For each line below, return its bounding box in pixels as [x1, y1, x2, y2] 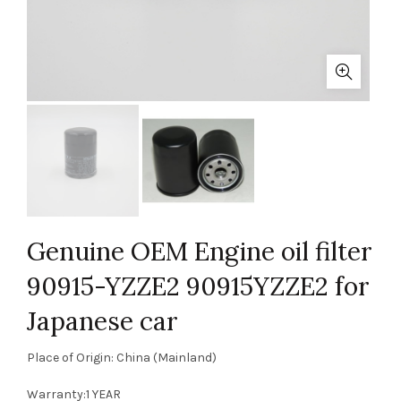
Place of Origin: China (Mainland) [27, 350, 217, 365]
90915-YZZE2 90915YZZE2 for [27, 270, 370, 303]
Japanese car [27, 305, 178, 337]
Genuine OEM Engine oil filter [27, 235, 372, 268]
